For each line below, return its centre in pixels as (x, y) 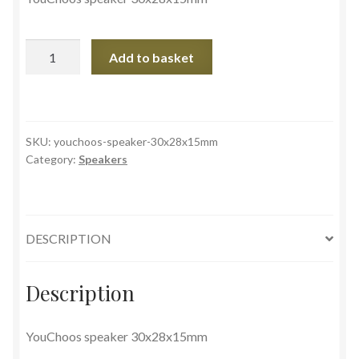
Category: (52, 159)
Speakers (103, 159)
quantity (48, 108)
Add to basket (152, 57)
